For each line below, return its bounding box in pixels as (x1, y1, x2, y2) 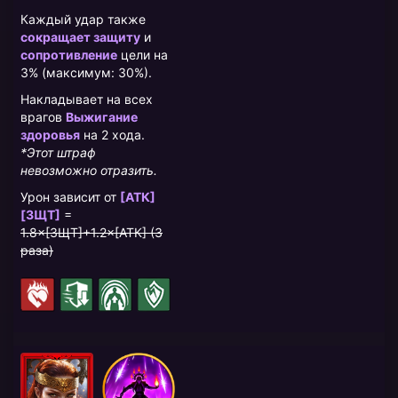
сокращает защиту (20, 29, 140, 45)
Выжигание (66, 109, 138, 125)
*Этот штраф (20, 145, 96, 161)
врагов (20, 109, 66, 125)
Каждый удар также (20, 12, 146, 28)
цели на (117, 47, 168, 63)
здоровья (20, 127, 80, 143)
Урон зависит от (20, 189, 120, 205)
